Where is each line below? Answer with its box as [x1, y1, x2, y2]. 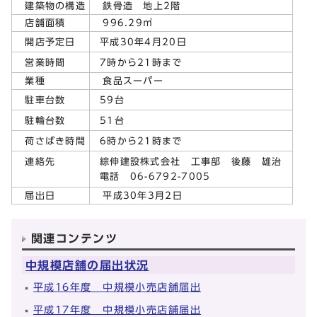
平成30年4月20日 [100, 37, 187, 47]
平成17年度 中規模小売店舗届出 [33, 304, 202, 315]
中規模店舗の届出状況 [25, 259, 149, 271]
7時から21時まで [100, 57, 183, 67]
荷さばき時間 [15, 136, 86, 146]
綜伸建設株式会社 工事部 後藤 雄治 [100, 156, 282, 166]
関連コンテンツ [31, 232, 118, 244]
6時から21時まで [100, 136, 183, 146]
